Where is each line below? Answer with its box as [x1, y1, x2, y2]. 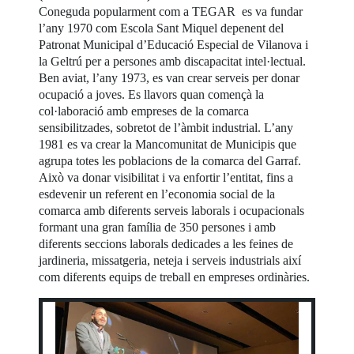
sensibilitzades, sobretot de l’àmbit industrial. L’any [39, 121, 294, 135]
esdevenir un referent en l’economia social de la [39, 187, 276, 201]
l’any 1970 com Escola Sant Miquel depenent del [39, 21, 284, 36]
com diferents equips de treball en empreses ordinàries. [39, 270, 311, 284]
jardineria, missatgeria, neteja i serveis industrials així [39, 254, 302, 268]
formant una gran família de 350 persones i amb [39, 220, 277, 235]
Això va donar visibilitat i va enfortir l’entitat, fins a [39, 171, 294, 185]
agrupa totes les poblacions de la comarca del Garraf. [39, 154, 302, 168]
